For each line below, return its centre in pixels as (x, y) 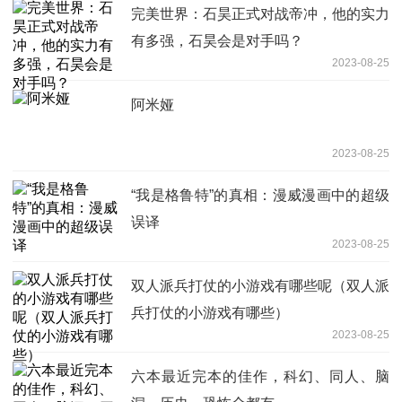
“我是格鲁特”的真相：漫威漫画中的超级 (260, 195)
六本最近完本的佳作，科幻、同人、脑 (260, 376)
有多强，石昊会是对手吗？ (217, 40)
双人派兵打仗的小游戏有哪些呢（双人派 (260, 285)
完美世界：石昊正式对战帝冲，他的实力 (260, 13)
